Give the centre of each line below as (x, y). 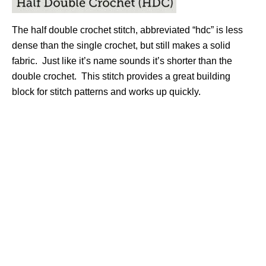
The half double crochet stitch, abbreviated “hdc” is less (127, 30)
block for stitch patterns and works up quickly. (106, 92)
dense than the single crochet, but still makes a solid (121, 46)
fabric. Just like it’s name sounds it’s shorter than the (122, 61)
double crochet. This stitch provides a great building (121, 77)
